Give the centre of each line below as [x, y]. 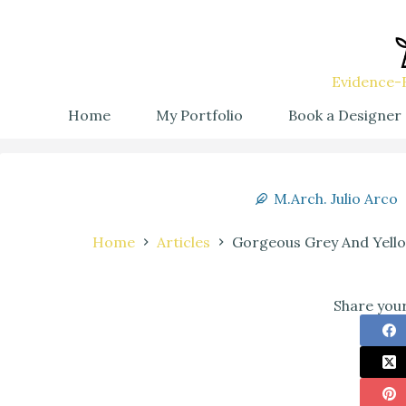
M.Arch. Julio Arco [335, 198]
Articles [183, 242]
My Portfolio [199, 115]
